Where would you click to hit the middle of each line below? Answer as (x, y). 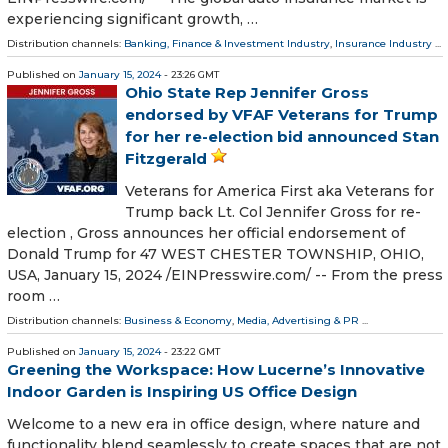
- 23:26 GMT (190, 74)
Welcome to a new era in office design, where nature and (213, 424)
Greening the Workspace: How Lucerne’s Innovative (216, 369)
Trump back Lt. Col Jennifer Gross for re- (273, 211)
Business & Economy (178, 320)
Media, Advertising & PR (298, 320)
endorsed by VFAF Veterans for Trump (281, 114)
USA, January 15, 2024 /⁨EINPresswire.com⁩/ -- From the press (225, 274)
